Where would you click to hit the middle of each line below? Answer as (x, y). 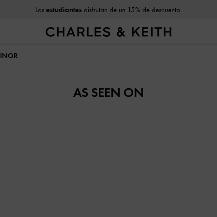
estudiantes (64, 10)
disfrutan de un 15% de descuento (131, 10)
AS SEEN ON (108, 92)
